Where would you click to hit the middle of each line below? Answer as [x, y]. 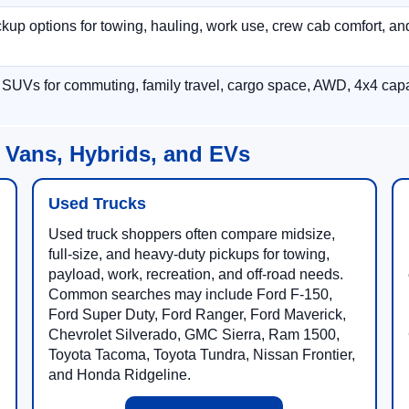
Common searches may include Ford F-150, [190, 294]
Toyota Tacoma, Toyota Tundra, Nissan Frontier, [201, 355]
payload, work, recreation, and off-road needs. [195, 274]
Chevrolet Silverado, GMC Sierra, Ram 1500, [194, 335]
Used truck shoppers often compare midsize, [191, 234]
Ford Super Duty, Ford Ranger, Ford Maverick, [197, 315]
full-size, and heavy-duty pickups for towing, [189, 254]
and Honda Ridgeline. [119, 375]
